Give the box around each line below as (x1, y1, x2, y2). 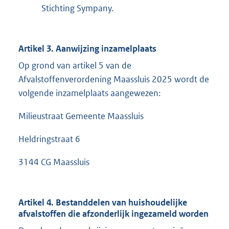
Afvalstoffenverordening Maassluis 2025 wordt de (18, 74, 209, 85)
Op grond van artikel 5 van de (18, 60, 131, 72)
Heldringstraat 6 (18, 133, 80, 145)
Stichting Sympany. (41, 3, 113, 14)
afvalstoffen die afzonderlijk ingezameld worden (18, 208, 209, 220)
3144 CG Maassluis (18, 156, 89, 168)
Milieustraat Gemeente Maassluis (18, 110, 144, 122)
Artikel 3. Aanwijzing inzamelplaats (18, 43, 156, 55)
